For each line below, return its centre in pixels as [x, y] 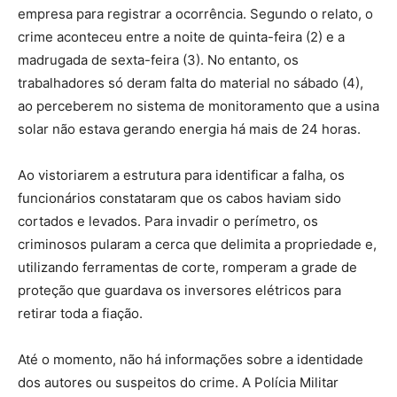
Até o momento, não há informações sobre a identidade [191, 360]
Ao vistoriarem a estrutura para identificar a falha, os [181, 175]
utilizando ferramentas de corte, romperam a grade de [187, 268]
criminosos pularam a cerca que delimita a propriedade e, [197, 245]
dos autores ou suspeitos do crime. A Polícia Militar [178, 383]
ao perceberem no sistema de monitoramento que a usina [198, 106]
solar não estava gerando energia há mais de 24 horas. [189, 129]
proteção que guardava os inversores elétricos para [179, 291]
